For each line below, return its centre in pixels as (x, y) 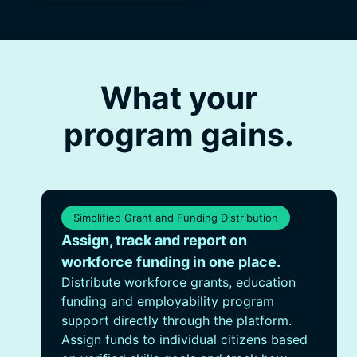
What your (178, 98)
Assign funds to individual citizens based (184, 339)
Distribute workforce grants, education (178, 282)
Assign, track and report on (154, 240)
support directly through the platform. (177, 320)
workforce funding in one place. (171, 262)
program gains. (178, 134)
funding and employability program (168, 301)
